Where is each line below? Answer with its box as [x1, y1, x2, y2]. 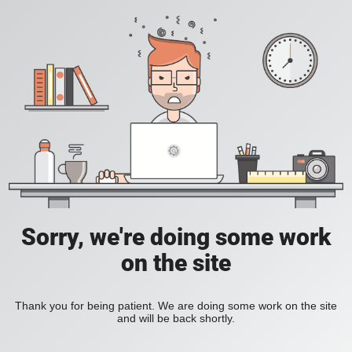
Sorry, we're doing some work [21, 223, 331, 251]
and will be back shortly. [117, 312, 235, 325]
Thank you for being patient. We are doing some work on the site [15, 299, 337, 313]
